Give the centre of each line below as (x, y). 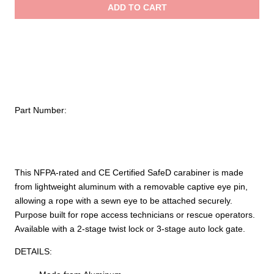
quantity (29, 13)
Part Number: (41, 110)
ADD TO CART (137, 7)
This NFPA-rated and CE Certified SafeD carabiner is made (129, 172)
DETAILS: (33, 252)
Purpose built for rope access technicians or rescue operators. (135, 214)
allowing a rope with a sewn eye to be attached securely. (124, 200)
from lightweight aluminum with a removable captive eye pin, (131, 186)
